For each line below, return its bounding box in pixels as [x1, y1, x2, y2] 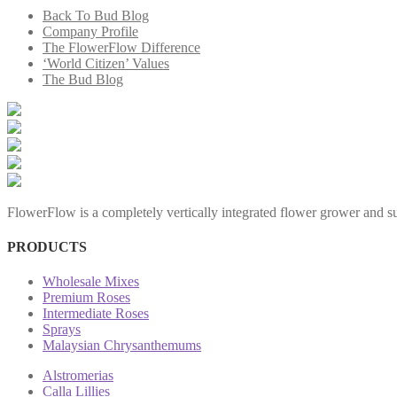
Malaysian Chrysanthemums [43, 338, 201, 354]
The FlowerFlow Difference [43, 39, 200, 55]
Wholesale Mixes [43, 274, 139, 290]
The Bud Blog [43, 71, 123, 87]
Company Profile [43, 23, 138, 39]
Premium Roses [43, 290, 130, 306]
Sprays [43, 322, 81, 338]
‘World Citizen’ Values [43, 55, 169, 71]
